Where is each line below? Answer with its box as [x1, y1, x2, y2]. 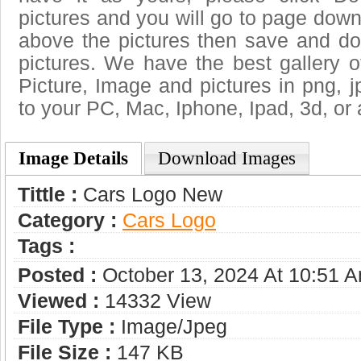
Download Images [158, 148, 296, 169]
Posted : [18, 264, 97, 287]
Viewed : [18, 290, 99, 313]
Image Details [19, 148, 128, 169]
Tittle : [18, 184, 77, 206]
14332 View [99, 290, 211, 313]
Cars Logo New [77, 184, 222, 206]
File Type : [18, 316, 115, 338]
